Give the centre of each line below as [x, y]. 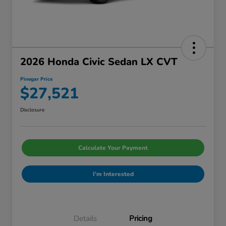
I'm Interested [113, 174]
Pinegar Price [36, 79]
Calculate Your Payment [113, 148]
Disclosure [32, 110]
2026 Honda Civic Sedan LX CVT [99, 62]
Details [85, 219]
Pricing [141, 219]
